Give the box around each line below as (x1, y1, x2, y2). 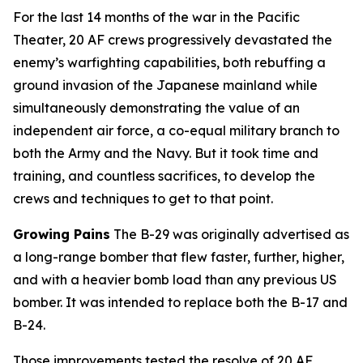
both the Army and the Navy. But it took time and (13, 145, 318, 161)
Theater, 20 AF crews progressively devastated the (13, 32, 332, 48)
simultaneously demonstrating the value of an (13, 100, 300, 116)
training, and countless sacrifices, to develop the (13, 168, 315, 184)
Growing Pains (13, 226, 110, 242)
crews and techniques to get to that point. (13, 190, 273, 207)
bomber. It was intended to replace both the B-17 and (13, 294, 348, 310)
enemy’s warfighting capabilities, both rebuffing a (13, 54, 326, 70)
